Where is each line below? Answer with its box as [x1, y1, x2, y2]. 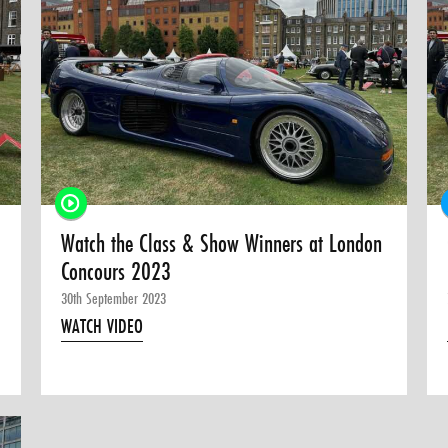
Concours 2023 [61, 255, 172, 289]
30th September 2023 [61, 287, 167, 310]
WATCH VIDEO [61, 313, 144, 340]
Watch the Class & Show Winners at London [61, 227, 383, 261]
